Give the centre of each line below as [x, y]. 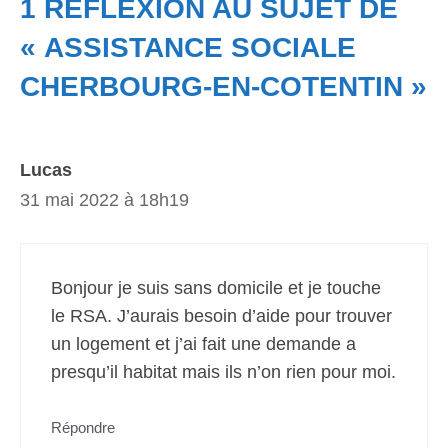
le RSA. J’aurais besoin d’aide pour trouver [221, 316]
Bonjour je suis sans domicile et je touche [216, 288]
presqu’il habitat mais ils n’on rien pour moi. [223, 372]
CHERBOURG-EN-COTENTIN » [223, 86]
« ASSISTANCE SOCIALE [188, 47]
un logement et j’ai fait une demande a [203, 344]
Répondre [83, 427]
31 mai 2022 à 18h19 [104, 200]
